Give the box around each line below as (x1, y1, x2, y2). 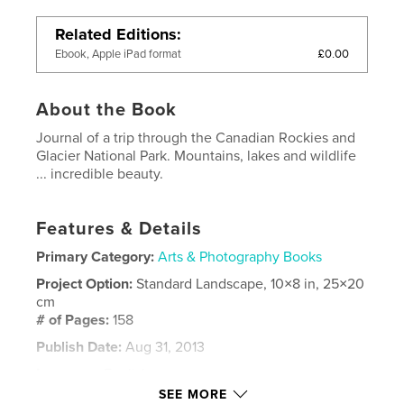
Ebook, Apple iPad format (55, 47, 182, 62)
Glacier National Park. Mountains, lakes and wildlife (36, 147, 357, 166)
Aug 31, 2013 (122, 338, 206, 357)
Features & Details (36, 218, 203, 241)
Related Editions (55, 24, 178, 45)
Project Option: (36, 275, 137, 294)
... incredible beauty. (36, 165, 164, 184)
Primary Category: (36, 248, 155, 267)
